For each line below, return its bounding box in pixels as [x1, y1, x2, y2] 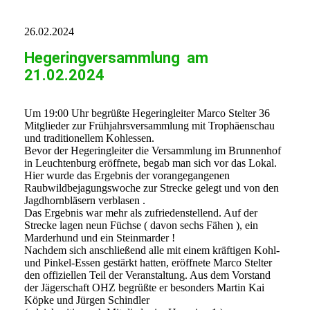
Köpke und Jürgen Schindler [24, 294, 149, 307]
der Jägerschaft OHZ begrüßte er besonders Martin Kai [24, 282, 264, 294]
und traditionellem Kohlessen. [24, 132, 154, 145]
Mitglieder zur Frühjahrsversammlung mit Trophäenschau [24, 120, 275, 132]
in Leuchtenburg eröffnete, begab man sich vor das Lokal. [24, 157, 277, 170]
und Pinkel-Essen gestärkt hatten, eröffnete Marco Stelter [24, 257, 272, 269]
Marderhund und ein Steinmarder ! [24, 232, 175, 244]
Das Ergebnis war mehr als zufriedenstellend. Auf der [24, 207, 257, 219]
